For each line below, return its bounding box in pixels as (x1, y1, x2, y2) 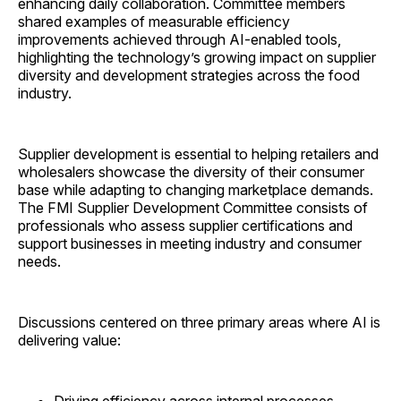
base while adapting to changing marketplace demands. (18, 181, 373, 200)
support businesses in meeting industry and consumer (18, 235, 362, 253)
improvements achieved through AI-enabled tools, (18, 30, 341, 49)
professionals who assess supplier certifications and (18, 217, 353, 235)
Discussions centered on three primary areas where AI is (18, 313, 380, 332)
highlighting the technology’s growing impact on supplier (18, 48, 376, 67)
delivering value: (18, 331, 121, 350)
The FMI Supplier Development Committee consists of (18, 199, 368, 218)
